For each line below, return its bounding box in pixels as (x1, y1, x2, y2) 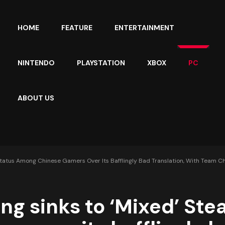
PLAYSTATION (77, 58, 126, 67)
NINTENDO (18, 58, 55, 67)
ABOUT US (18, 93, 55, 102)
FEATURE (61, 23, 93, 32)
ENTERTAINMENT (115, 23, 175, 32)
